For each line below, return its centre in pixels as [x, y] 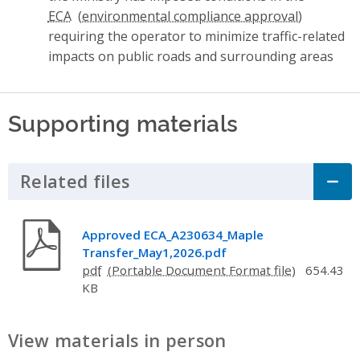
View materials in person [117, 340]
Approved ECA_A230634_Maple [172, 234]
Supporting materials [123, 121]
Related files [75, 182]
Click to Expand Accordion [241, 182]
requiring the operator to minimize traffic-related [196, 36]
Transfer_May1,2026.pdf [154, 252]
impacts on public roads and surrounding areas [190, 56]
